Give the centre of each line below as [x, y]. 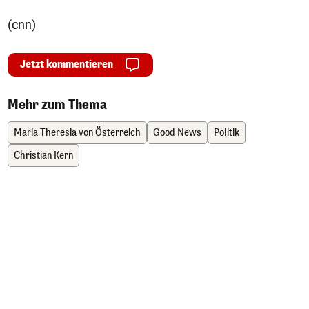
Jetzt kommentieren [67, 64]
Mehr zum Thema [57, 105]
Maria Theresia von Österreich [77, 133]
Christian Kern [43, 156]
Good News [177, 133]
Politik [227, 133]
